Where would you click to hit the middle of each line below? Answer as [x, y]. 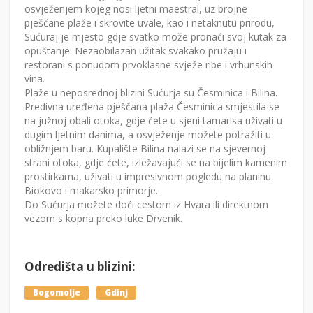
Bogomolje [57, 293]
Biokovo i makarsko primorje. [91, 191]
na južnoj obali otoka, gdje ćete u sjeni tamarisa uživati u [153, 121]
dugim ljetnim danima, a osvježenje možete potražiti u [148, 135]
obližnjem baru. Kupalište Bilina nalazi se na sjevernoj [145, 149]
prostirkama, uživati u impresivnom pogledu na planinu [148, 177]
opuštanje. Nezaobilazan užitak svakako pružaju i [136, 51]
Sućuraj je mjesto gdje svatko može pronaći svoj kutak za [155, 37]
